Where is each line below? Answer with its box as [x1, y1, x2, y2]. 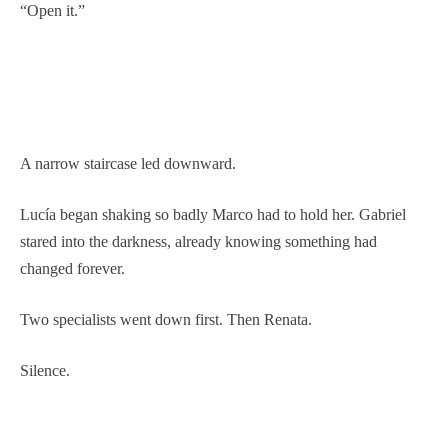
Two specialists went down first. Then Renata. [20, 310, 312, 328]
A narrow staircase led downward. [20, 154, 236, 172]
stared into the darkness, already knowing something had [20, 232, 377, 250]
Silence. [20, 361, 70, 379]
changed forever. [20, 259, 125, 277]
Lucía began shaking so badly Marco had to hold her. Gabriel [20, 205, 406, 223]
